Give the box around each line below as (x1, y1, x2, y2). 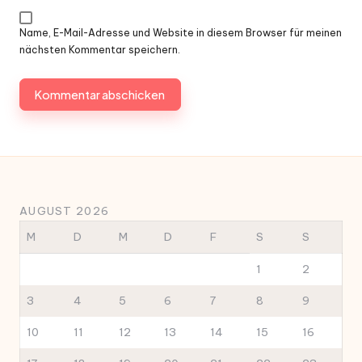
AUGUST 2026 (19, 204, 110, 219)
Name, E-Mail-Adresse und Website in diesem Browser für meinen (19, 27, 342, 40)
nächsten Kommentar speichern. (19, 44, 180, 57)
